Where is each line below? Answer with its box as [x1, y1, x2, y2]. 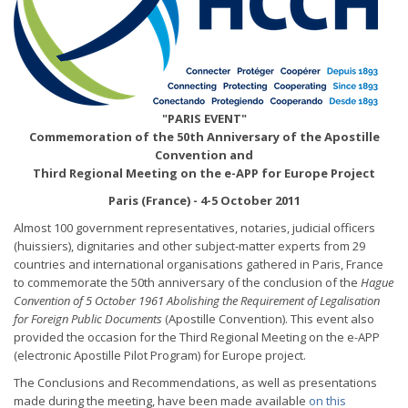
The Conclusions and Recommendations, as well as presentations [14, 374, 377, 391]
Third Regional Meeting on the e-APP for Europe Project [33, 165, 375, 181]
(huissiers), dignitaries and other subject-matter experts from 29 [14, 238, 365, 254]
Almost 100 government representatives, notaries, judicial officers [14, 219, 375, 236]
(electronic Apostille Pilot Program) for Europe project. [14, 347, 306, 363]
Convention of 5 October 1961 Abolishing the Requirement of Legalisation [14, 292, 380, 309]
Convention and [155, 147, 253, 163]
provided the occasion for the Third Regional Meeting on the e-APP [14, 329, 380, 345]
